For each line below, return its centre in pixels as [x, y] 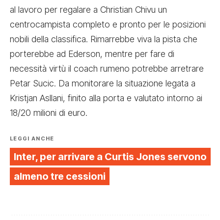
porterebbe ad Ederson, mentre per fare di [92, 54]
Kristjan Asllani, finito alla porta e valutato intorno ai [106, 98]
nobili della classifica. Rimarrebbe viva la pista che [104, 39]
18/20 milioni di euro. [49, 113]
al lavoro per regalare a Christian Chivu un [88, 10]
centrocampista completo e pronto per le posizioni [108, 25]
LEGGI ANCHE [32, 139]
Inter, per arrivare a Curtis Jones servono [110, 157]
